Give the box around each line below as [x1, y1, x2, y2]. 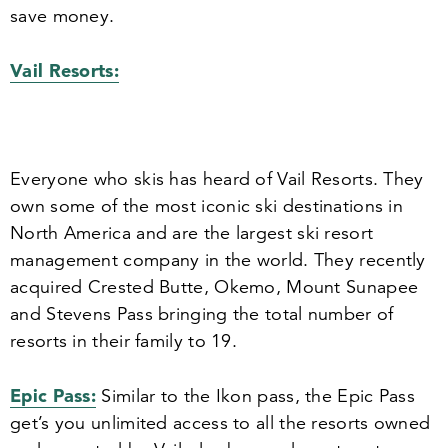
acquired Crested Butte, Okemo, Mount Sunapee [10, 276, 419, 298]
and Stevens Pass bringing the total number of [10, 303, 394, 325]
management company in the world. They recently [10, 249, 426, 271]
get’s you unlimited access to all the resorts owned [10, 412, 431, 434]
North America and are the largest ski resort [10, 222, 374, 244]
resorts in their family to [10, 330, 212, 352]
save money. [10, 5, 115, 27]
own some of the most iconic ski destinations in [10, 195, 404, 217]
